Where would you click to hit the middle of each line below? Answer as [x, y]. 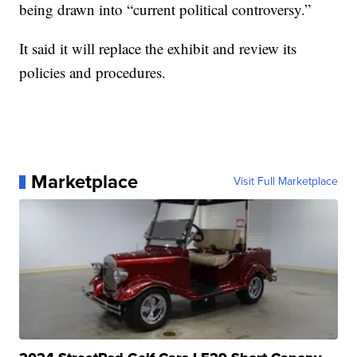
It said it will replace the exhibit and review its [158, 49]
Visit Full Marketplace [285, 182]
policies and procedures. [93, 73]
